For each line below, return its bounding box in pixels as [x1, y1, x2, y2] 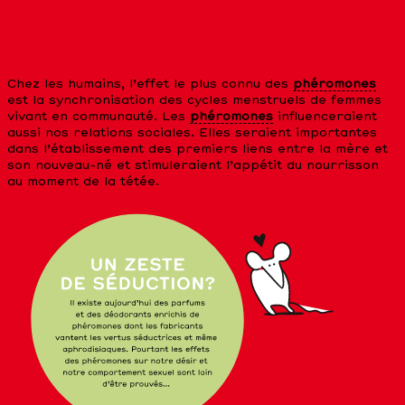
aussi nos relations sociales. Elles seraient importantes [7, 127, 377, 140]
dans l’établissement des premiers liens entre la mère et [7, 144, 388, 156]
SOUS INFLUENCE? [7, 51, 152, 64]
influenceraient [273, 111, 377, 124]
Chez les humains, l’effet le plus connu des [7, 79, 293, 91]
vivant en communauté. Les [7, 111, 190, 124]
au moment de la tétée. [7, 176, 159, 189]
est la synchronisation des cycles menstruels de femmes [7, 95, 381, 108]
